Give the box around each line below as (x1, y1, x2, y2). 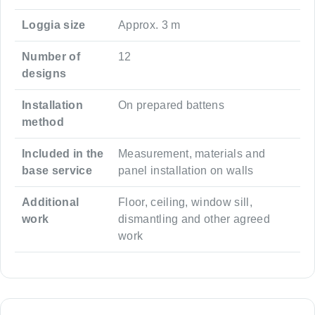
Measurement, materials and (118, 147, 266, 160)
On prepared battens (118, 98, 225, 111)
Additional (22, 195, 79, 208)
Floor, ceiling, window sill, (118, 195, 252, 208)
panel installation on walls (118, 164, 254, 176)
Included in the (22, 147, 104, 160)
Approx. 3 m (118, 18, 181, 31)
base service (22, 164, 92, 176)
